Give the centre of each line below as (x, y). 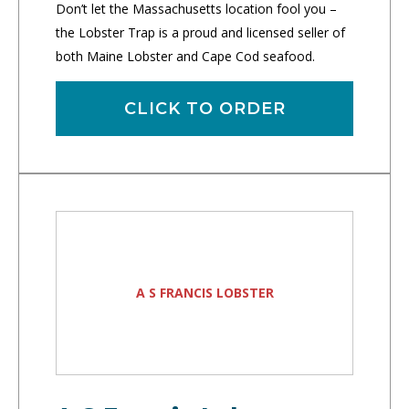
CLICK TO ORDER (204, 109)
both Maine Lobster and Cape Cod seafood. (185, 57)
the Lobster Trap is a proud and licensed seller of (200, 33)
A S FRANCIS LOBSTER (204, 293)
